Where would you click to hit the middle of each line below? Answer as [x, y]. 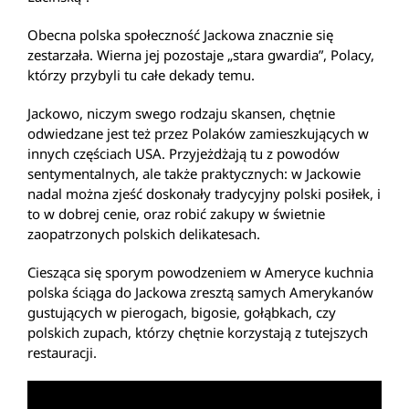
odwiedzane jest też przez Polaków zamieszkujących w [198, 133]
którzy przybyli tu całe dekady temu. [141, 75]
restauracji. [62, 352]
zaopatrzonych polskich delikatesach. [144, 234]
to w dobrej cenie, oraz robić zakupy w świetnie [176, 214]
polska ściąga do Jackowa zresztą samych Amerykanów [200, 292]
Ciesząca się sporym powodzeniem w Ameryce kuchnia [200, 272]
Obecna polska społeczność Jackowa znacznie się [180, 35]
